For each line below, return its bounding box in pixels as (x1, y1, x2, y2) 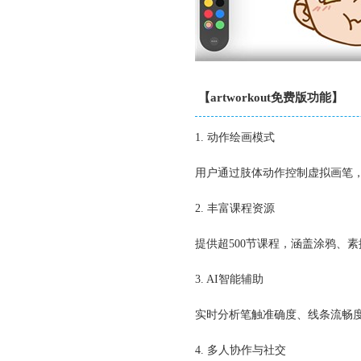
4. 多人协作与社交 (195, 344, 286, 356)
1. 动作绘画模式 (195, 131, 275, 143)
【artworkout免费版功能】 (198, 91, 343, 104)
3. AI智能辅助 (195, 273, 263, 285)
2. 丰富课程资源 (195, 202, 275, 214)
